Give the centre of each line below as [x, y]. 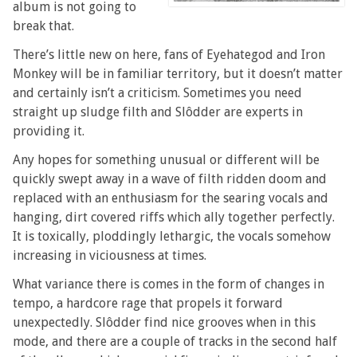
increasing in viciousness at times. [110, 255]
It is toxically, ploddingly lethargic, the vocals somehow [172, 236]
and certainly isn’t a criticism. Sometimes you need [158, 92]
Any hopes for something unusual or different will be [167, 159]
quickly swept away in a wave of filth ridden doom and [170, 178]
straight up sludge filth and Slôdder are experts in [158, 112]
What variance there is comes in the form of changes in [169, 284]
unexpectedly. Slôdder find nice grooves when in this [165, 322]
